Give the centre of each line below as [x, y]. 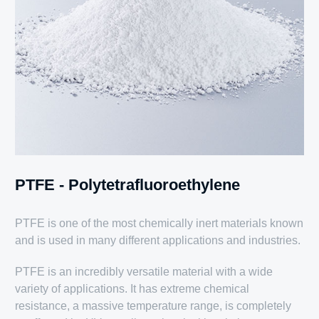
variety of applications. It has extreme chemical [132, 288]
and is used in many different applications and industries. [158, 240]
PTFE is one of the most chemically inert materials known [159, 223]
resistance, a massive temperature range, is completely [153, 305]
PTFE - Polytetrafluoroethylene [128, 184]
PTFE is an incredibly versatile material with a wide [144, 271]
